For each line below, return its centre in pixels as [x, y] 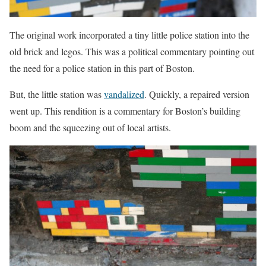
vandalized [124, 94]
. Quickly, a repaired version [197, 94]
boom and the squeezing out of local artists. [90, 128]
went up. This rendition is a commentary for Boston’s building [125, 111]
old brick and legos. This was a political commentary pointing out [132, 52]
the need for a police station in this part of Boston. [102, 68]
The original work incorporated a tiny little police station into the [129, 35]
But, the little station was [57, 94]
